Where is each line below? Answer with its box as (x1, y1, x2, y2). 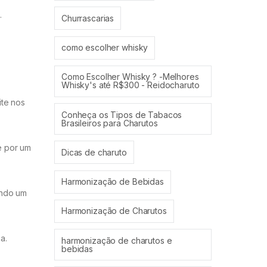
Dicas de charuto (61, 147, 127, 157)
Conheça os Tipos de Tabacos (61, 109, 182, 120)
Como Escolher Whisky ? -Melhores (61, 72, 199, 82)
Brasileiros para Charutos (61, 117, 158, 128)
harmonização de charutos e (61, 235, 172, 246)
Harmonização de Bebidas (61, 176, 164, 187)
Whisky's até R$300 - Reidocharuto (61, 80, 200, 91)
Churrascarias (61, 13, 114, 23)
